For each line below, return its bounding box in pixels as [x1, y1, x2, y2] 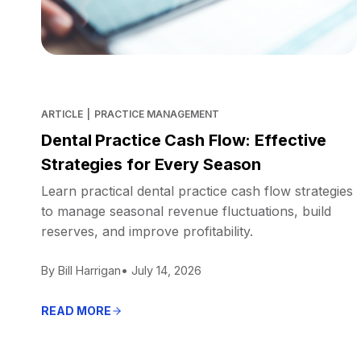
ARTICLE [41, 107, 83, 120]
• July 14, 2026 [121, 263, 201, 277]
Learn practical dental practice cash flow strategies [41, 182, 353, 199]
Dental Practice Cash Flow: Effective [41, 130, 327, 150]
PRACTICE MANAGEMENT [93, 107, 219, 120]
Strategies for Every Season [41, 154, 262, 174]
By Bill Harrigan [41, 263, 121, 277]
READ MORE [41, 303, 111, 317]
